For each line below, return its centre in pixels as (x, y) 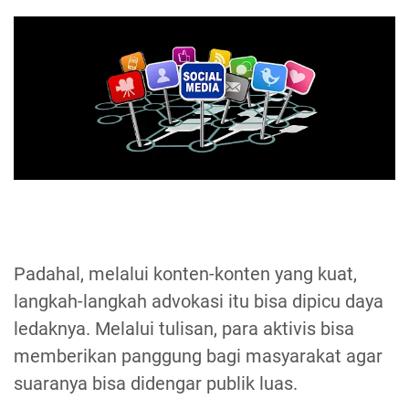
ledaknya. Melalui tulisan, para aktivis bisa (184, 329)
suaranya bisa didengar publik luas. (158, 384)
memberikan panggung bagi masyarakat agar (198, 357)
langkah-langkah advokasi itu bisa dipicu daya (199, 302)
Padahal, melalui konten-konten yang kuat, (185, 274)
